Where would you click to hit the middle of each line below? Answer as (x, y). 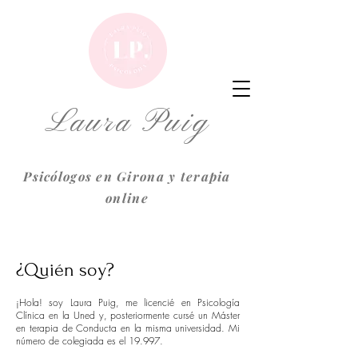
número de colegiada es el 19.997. (89, 341)
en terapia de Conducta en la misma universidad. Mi (128, 328)
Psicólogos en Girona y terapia (127, 176)
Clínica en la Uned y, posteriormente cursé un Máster (128, 315)
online (127, 198)
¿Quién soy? (65, 270)
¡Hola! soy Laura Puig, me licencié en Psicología (128, 302)
